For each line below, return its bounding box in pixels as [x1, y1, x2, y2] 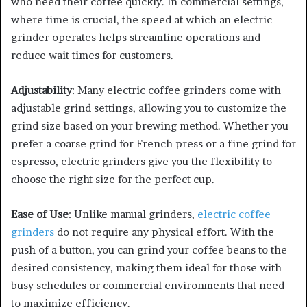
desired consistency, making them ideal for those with [11, 261, 282, 275]
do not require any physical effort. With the [54, 225, 274, 239]
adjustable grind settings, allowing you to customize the [11, 101, 286, 115]
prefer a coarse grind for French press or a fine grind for [11, 137, 296, 151]
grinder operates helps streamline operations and [11, 31, 260, 45]
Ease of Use [11, 208, 69, 221]
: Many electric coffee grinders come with [72, 84, 281, 97]
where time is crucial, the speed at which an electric [11, 13, 272, 27]
